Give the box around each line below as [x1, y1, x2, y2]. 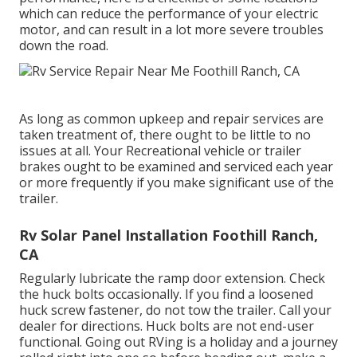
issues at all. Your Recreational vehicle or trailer [19, 141, 301, 159]
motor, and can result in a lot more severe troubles [19, 20, 324, 38]
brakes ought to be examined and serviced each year [19, 157, 333, 175]
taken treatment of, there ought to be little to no [19, 125, 311, 143]
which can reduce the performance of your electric [19, 4, 318, 22]
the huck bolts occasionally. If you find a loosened [19, 284, 313, 303]
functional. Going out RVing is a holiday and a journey [19, 332, 338, 351]
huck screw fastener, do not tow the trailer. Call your [19, 300, 331, 319]
